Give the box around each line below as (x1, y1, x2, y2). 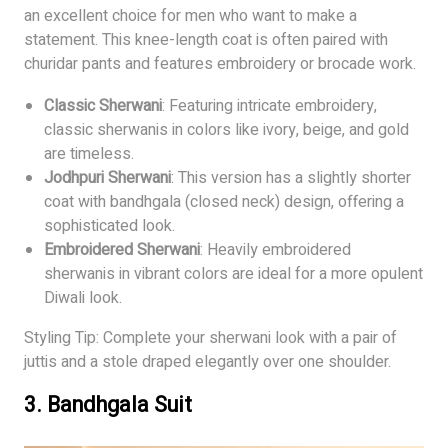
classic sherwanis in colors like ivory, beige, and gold (44, 118, 409, 143)
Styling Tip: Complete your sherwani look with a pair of (24, 326, 397, 351)
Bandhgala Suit (47, 389, 192, 422)
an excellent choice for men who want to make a (24, 4, 357, 29)
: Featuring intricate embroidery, (162, 94, 377, 119)
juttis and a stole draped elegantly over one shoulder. (24, 350, 391, 375)
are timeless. (44, 142, 134, 167)
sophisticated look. (44, 214, 175, 239)
